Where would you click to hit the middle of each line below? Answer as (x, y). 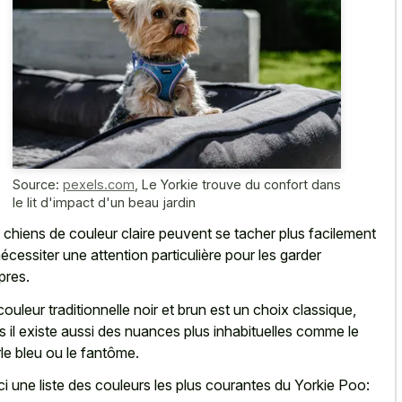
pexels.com (99, 184)
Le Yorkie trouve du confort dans (241, 184)
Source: (38, 184)
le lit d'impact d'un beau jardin (104, 202)
